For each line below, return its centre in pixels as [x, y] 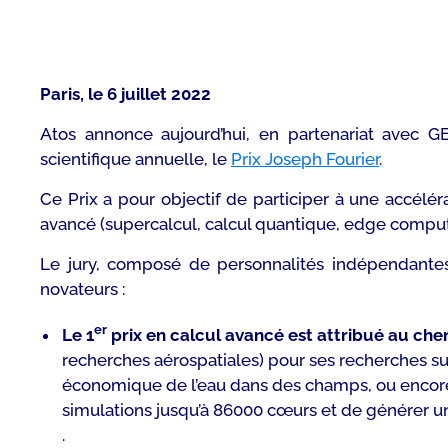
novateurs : [82, 289]
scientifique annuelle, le [135, 159]
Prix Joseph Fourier [305, 159]
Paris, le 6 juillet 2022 [127, 94]
